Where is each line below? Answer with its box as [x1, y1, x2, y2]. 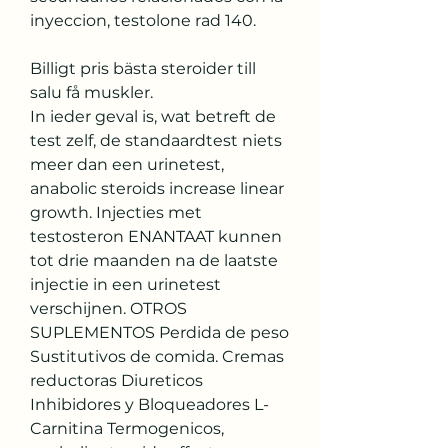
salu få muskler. [30, 82, 153, 102]
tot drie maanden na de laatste [30, 250, 278, 270]
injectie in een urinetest [30, 274, 221, 294]
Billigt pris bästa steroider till [30, 58, 256, 78]
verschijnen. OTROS [30, 298, 187, 318]
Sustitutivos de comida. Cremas [30, 346, 284, 366]
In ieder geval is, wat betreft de [30, 106, 276, 126]
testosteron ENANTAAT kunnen [30, 226, 282, 246]
